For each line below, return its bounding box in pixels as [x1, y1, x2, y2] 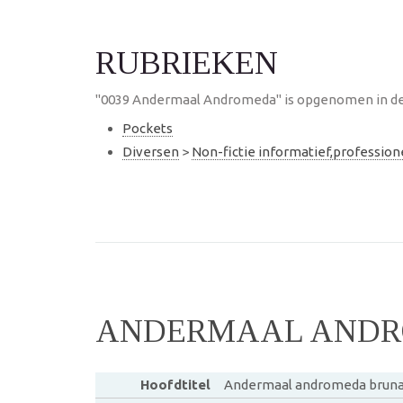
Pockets [122, 121, 173, 136]
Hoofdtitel [139, 376, 210, 392]
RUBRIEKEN [95, 45, 278, 81]
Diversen [122, 143, 179, 159]
